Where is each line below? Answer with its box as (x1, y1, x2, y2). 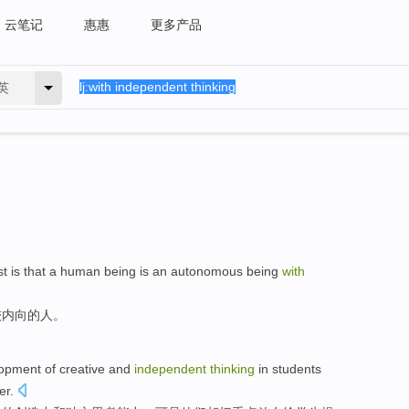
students (272, 361, 321, 376)
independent (134, 361, 206, 376)
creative (59, 361, 105, 376)
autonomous (171, 264, 243, 278)
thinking (210, 361, 255, 376)
